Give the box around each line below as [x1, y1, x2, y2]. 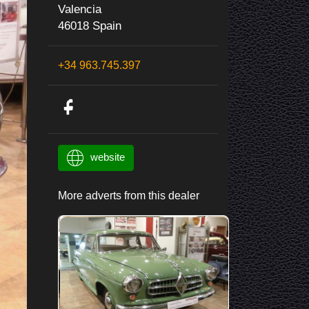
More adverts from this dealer [57, 190, 199, 202]
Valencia [57, 3, 101, 17]
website [90, 151, 125, 163]
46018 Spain [57, 19, 121, 33]
